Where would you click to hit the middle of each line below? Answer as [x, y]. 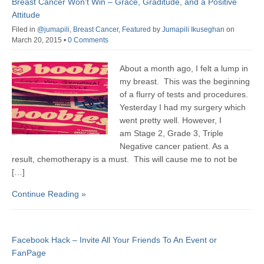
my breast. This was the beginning [185, 82]
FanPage [29, 253]
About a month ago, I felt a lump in [184, 69]
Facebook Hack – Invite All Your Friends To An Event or [114, 240]
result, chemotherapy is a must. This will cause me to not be [125, 159]
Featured [136, 30]
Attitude [26, 15]
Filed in [24, 30]
